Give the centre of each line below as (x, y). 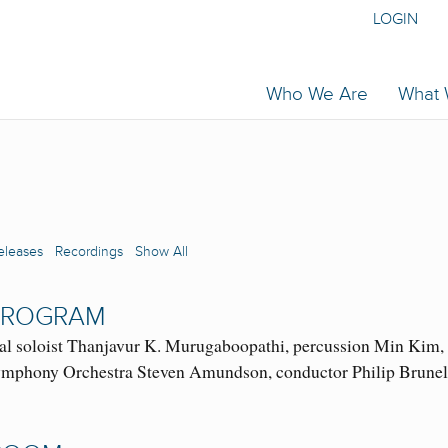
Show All (161, 252)
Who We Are (317, 94)
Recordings (89, 252)
